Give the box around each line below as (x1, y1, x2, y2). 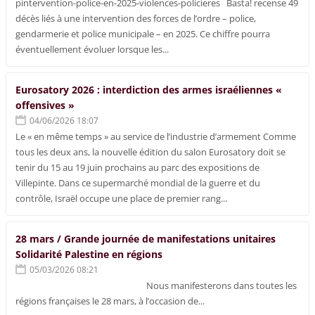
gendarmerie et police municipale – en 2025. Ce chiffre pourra (15, 27, 271, 41)
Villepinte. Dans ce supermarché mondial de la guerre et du (15, 176, 261, 190)
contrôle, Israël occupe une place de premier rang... (15, 192, 228, 205)
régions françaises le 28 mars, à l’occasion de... (15, 295, 205, 308)
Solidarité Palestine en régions (15, 247, 163, 262)
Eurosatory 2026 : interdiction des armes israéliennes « (15, 83, 283, 97)
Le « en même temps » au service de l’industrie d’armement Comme (15, 130, 297, 143)
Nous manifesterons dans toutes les (15, 279, 297, 292)
